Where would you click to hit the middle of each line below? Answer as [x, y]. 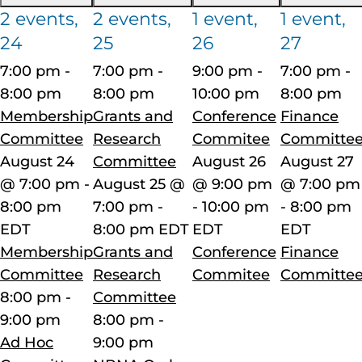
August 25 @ [139, 184]
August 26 [229, 161]
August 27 [317, 161]
